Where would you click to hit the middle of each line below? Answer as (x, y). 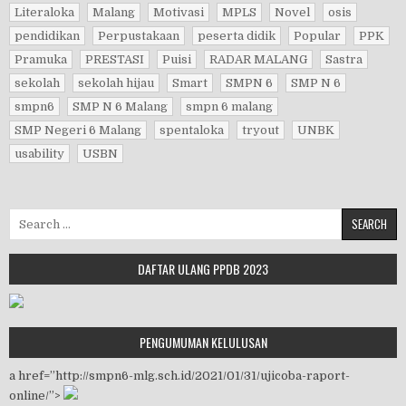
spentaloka (192, 130)
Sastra (344, 59)
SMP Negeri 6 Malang (78, 130)
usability (39, 154)
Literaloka (44, 12)
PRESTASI (115, 59)
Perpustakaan (139, 36)
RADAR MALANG (258, 59)
